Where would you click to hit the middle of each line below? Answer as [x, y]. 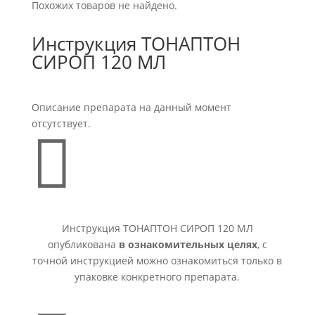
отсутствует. [61, 123]
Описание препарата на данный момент [131, 107]
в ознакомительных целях [188, 244]
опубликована [83, 244]
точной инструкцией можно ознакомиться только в [157, 261]
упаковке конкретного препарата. [157, 277]
